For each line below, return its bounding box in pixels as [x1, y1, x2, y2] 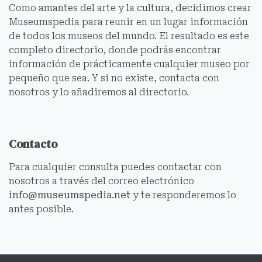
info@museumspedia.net [9, 189, 130, 201]
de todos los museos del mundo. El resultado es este [9, 30, 249, 42]
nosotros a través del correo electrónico [9, 175, 194, 187]
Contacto [9, 136, 57, 153]
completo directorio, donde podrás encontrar [9, 44, 221, 56]
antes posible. [9, 204, 74, 215]
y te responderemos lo [130, 189, 236, 201]
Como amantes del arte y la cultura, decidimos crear [9, 2, 251, 14]
